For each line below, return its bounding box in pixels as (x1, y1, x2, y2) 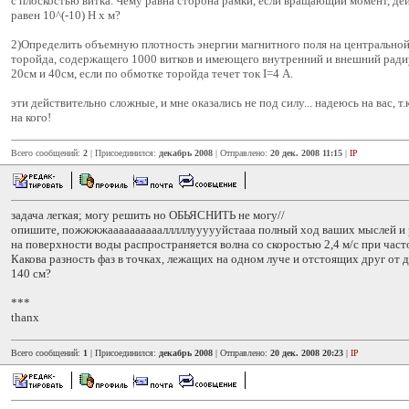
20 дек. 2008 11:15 (270, 148, 342, 158)
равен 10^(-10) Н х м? (11, 8, 121, 22)
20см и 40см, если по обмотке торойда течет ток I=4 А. (11, 67, 293, 80)
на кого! (11, 110, 51, 124)
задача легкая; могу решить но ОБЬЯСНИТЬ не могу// (11, 208, 285, 222)
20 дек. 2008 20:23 (270, 348, 343, 358)
